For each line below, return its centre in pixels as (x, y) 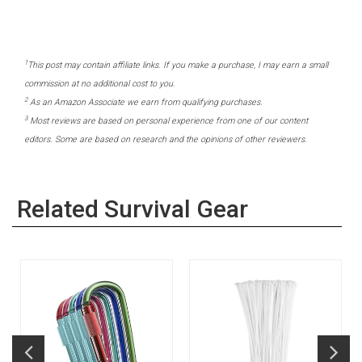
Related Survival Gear (133, 209)
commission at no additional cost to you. (100, 84)
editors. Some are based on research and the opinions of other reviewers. (166, 140)
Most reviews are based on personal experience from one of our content (168, 121)
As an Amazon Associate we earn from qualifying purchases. (145, 103)
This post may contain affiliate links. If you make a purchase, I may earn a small (178, 65)
